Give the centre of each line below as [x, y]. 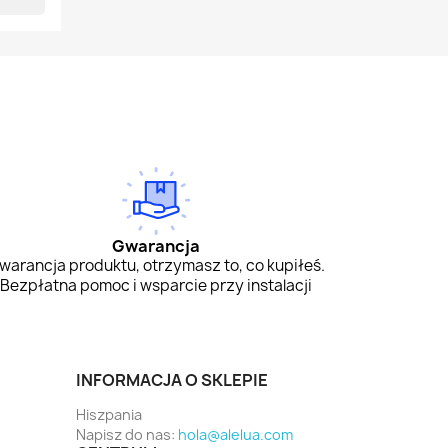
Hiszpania [109, 415]
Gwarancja [155, 246]
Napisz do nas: [127, 435]
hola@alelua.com [235, 435]
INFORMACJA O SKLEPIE [172, 380]
